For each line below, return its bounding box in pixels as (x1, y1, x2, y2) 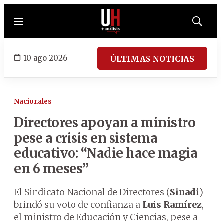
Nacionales (14, 97, 52, 106)
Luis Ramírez (142, 199, 202, 210)
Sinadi (170, 186, 199, 198)
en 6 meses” (14, 160, 89, 177)
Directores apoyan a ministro (14, 114, 195, 131)
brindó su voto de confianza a (14, 199, 142, 210)
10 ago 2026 (23, 53, 67, 63)
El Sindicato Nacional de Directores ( (14, 186, 170, 198)
